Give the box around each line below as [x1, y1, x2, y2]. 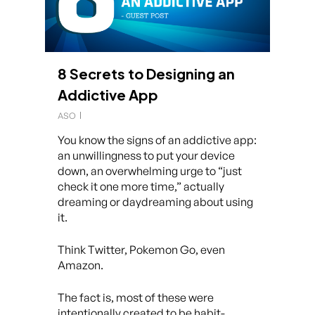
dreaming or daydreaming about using [58, 195, 253, 209]
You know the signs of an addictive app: [58, 133, 257, 147]
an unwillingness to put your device [58, 148, 235, 162]
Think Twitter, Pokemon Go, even [58, 243, 225, 257]
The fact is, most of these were [58, 290, 214, 304]
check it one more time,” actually [58, 179, 224, 193]
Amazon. [58, 258, 103, 272]
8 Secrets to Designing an [58, 65, 235, 82]
